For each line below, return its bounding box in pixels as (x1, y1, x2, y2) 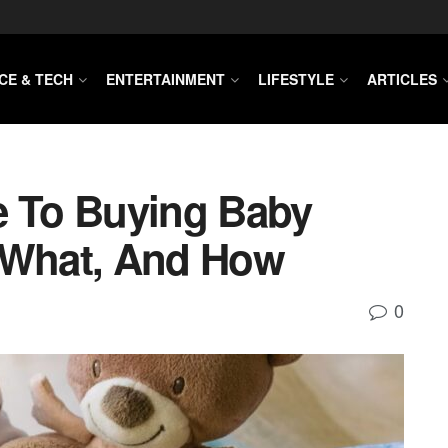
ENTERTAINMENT (106, 69, 225, 89)
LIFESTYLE (258, 69, 334, 89)
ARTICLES (367, 69, 437, 89)
